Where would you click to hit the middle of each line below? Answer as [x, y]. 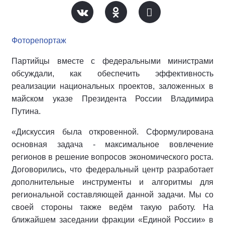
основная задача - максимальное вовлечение [113, 144]
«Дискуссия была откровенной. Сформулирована [113, 132]
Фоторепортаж [39, 40]
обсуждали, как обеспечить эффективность [113, 74]
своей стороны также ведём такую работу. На [113, 207]
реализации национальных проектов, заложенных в [113, 86]
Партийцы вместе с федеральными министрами [113, 61]
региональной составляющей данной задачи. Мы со [113, 195]
